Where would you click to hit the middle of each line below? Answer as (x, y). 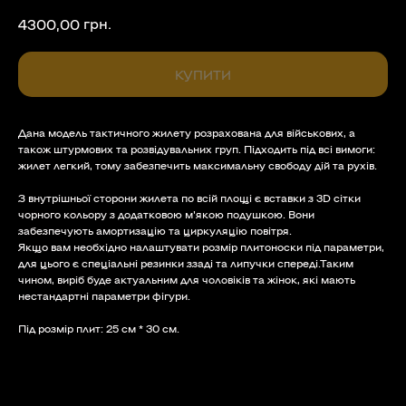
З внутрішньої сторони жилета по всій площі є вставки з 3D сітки (189, 198)
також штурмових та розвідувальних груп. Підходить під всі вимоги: (197, 149)
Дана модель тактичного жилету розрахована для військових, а (187, 132)
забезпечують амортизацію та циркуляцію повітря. (155, 230)
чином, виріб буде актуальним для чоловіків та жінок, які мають (187, 279)
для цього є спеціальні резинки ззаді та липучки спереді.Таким (186, 263)
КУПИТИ (203, 74)
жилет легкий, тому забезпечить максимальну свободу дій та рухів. (198, 165)
